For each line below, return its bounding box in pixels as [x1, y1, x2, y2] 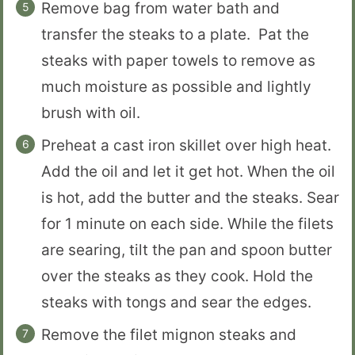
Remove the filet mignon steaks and [41, 326, 296, 345]
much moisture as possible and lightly [41, 78, 311, 97]
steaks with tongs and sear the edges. [41, 293, 311, 312]
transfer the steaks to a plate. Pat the [41, 25, 309, 44]
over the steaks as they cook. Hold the [41, 267, 313, 286]
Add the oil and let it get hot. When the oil [41, 162, 335, 181]
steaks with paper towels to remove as [41, 52, 315, 71]
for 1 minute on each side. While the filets [41, 215, 334, 234]
